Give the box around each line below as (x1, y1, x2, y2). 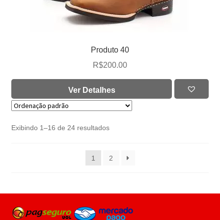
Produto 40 (91, 46, 129, 55)
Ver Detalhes (68, 85, 115, 94)
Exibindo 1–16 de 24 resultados (11, 124, 110, 132)
